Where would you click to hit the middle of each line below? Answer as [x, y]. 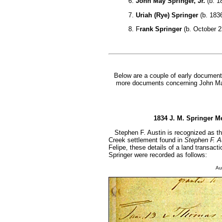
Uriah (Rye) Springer [167, 15]
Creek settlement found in [146, 140]
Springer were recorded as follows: [158, 155]
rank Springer [161, 29]
